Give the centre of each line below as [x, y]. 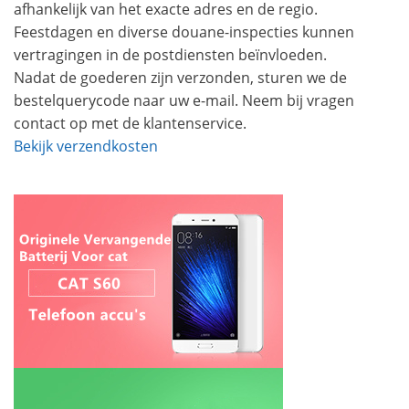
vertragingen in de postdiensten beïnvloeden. [170, 55]
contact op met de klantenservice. [130, 123]
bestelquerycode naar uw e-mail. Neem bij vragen [184, 100]
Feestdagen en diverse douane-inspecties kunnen [184, 32]
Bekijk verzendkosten [86, 146]
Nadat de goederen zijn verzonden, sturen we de [180, 78]
